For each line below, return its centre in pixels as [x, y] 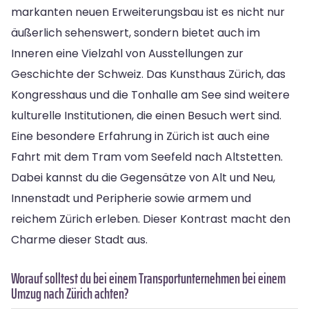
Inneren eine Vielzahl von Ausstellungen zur [127, 53]
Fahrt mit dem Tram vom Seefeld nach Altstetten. [147, 157]
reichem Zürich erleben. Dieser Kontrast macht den [151, 219]
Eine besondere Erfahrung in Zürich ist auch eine [140, 136]
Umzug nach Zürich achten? [70, 293]
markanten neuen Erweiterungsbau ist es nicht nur [148, 12]
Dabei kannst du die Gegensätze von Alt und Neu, [143, 177]
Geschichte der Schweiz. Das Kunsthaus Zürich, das [148, 74]
